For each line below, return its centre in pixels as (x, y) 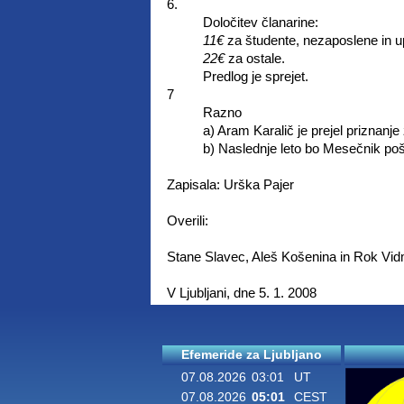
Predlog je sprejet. (255, 76)
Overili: (187, 220)
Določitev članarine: (260, 22)
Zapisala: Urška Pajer (230, 184)
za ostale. (254, 58)
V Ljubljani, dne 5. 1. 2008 (241, 293)
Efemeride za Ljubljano (252, 355)
